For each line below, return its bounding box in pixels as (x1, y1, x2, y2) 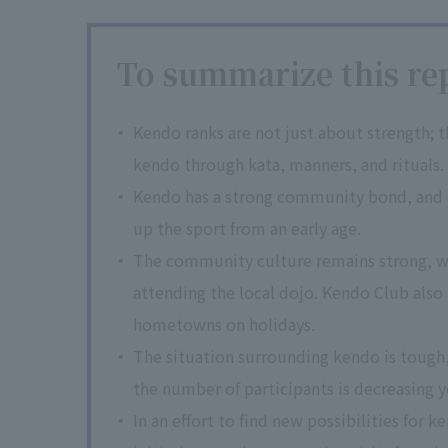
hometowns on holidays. (133, 312, 315, 336)
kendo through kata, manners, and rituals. (133, 152, 444, 176)
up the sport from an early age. (133, 216, 361, 240)
